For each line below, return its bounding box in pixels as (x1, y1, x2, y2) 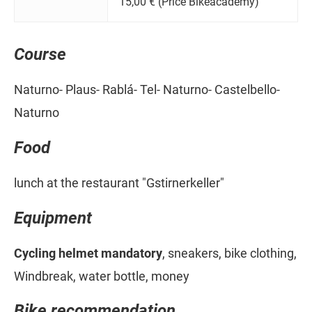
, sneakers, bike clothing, (162, 245, 297, 260)
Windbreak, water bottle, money (14, 268, 189, 283)
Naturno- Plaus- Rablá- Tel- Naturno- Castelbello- (14, 81, 280, 97)
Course (14, 45, 66, 65)
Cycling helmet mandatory (14, 245, 162, 260)
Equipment (14, 208, 92, 228)
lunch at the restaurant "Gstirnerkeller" (14, 175, 224, 190)
